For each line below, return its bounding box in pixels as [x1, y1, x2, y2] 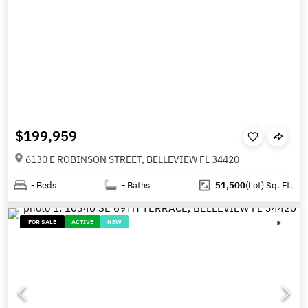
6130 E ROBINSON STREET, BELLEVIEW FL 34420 [25, 153, 239, 166]
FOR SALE [28, 217, 57, 225]
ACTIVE [71, 217, 94, 225]
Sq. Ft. [263, 179, 293, 191]
